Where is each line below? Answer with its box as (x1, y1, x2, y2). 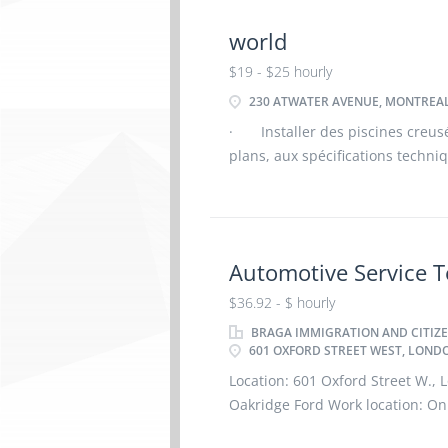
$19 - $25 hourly (228, 62, 332, 81)
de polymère (228, 194, 313, 213)
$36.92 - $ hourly (228, 293, 335, 312)
